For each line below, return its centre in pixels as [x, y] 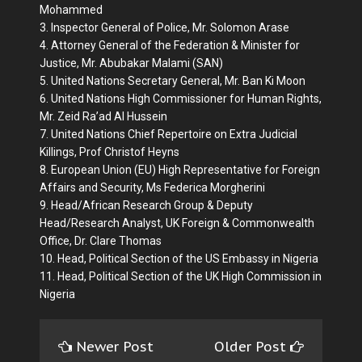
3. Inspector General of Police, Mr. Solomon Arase [164, 27]
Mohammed [71, 9]
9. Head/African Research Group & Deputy [146, 205]
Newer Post [115, 346]
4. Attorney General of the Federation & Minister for [170, 45]
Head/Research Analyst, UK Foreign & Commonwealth [177, 223]
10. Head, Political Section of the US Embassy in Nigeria [179, 258]
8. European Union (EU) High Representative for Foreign [180, 169]
